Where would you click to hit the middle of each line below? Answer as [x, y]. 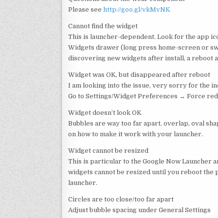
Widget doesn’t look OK [105, 112]
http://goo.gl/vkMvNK [137, 9]
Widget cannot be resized [108, 150]
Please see [86, 9]
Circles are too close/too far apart [121, 199]
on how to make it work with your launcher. [136, 134]
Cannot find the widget [103, 26]
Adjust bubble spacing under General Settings [139, 210]
